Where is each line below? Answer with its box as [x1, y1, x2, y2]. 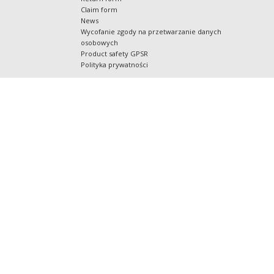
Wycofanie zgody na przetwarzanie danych [81, 27, 221, 37]
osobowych [81, 38, 118, 48]
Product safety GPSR [81, 49, 148, 59]
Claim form [81, 5, 117, 15]
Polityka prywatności [81, 60, 148, 70]
